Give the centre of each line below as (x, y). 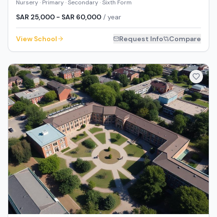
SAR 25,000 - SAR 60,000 (59, 17)
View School (37, 39)
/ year (111, 17)
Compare (185, 39)
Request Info (141, 39)
